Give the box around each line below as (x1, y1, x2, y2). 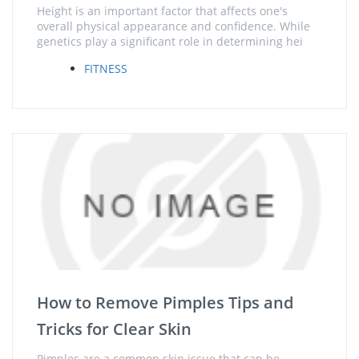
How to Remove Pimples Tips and (37, 292, 293, 313)
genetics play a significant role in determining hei (37, 34, 303, 49)
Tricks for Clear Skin (37, 318, 192, 340)
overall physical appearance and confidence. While (37, 18, 310, 34)
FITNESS (84, 61, 127, 76)
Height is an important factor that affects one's (37, 3, 288, 18)
